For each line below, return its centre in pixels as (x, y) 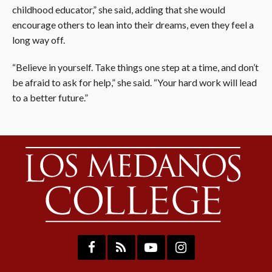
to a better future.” (50, 97)
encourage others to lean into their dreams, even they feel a (133, 24)
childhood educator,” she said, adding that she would (119, 9)
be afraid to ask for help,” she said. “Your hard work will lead (134, 82)
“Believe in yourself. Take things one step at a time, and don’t (135, 67)
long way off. (39, 39)
